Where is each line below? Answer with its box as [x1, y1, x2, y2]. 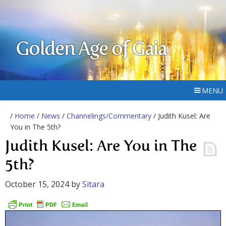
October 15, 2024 [5, 179, 69, 190]
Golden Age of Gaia [16, 40, 167, 60]
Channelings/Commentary [67, 111, 151, 121]
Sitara [82, 179, 104, 190]
